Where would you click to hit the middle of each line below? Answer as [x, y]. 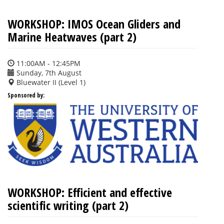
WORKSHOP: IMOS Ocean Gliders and [94, 24]
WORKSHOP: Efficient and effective [90, 192]
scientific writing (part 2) [68, 205]
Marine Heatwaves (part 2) [72, 37]
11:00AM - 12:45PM [47, 63]
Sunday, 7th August [48, 73]
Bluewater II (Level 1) [50, 82]
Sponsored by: [26, 95]
